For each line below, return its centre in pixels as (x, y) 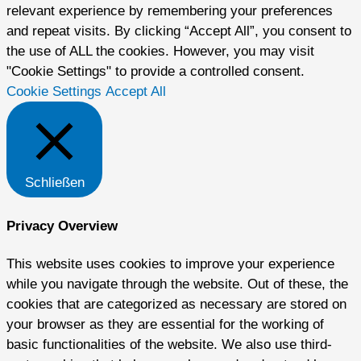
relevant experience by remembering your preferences (170, 11)
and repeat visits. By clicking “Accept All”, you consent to (179, 31)
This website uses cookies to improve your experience (170, 264)
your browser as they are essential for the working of (165, 325)
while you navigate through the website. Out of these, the (177, 284)
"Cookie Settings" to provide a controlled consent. (156, 72)
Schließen (54, 183)
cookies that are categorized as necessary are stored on (176, 305)
